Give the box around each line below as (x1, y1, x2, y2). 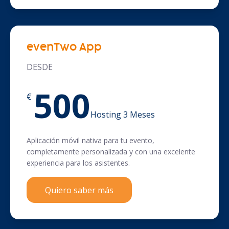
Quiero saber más (45, 184, 113, 196)
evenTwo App (27, 43, 102, 53)
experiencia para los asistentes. (27, 158, 130, 168)
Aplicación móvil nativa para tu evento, (27, 135, 154, 146)
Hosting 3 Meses (90, 109, 155, 121)
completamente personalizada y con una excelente (27, 147, 195, 157)
